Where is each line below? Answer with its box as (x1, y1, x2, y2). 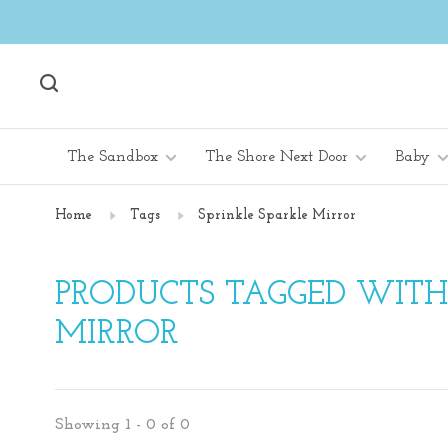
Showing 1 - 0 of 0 (55, 416, 190, 433)
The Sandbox (67, 149, 158, 165)
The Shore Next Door (205, 149, 348, 165)
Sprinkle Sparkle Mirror (198, 208, 356, 223)
